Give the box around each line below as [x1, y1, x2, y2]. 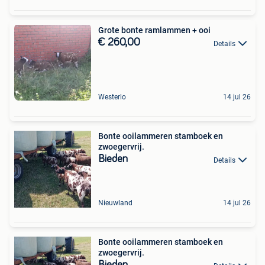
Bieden [98, 154, 128, 165]
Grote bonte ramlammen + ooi [98, 25, 211, 35]
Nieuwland [98, 199, 132, 208]
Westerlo [98, 93, 126, 102]
